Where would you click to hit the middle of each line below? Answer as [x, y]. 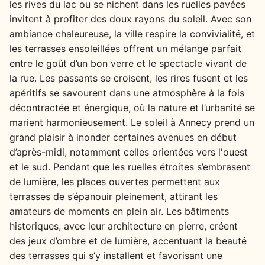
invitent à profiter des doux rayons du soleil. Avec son [130, 19]
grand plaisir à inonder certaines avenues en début [123, 137]
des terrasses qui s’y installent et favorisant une [116, 255]
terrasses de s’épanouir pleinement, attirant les [114, 196]
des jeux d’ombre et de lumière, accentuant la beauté [128, 240]
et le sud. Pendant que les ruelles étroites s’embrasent [130, 167]
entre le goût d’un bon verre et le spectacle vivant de [128, 63]
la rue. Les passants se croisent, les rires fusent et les [129, 78]
